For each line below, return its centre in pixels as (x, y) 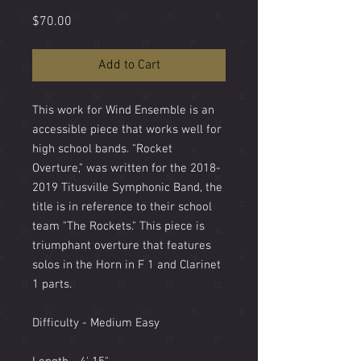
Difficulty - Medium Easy (96, 323)
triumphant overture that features (122, 245)
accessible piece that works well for (127, 129)
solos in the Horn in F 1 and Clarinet (127, 265)
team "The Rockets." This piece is (118, 226)
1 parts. (52, 284)
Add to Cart (129, 65)
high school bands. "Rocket (102, 149)
